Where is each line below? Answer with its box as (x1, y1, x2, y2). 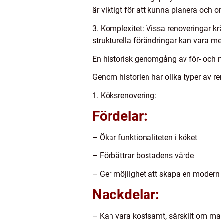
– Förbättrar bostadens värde (92, 150, 194, 160)
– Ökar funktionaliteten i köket (92, 132, 197, 142)
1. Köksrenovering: (92, 90, 156, 100)
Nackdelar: (92, 186, 159, 203)
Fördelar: (92, 108, 147, 124)
